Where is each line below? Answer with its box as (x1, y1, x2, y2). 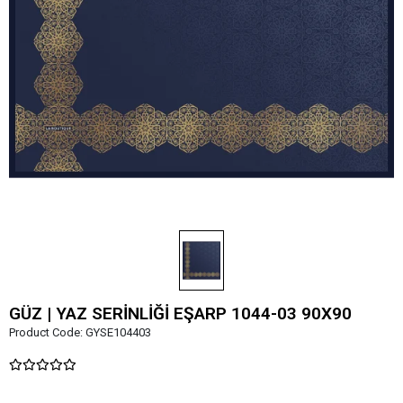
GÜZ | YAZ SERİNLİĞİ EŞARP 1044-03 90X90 (9, 302, 352, 324)
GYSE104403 (85, 325, 151, 339)
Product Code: (9, 325, 85, 339)
